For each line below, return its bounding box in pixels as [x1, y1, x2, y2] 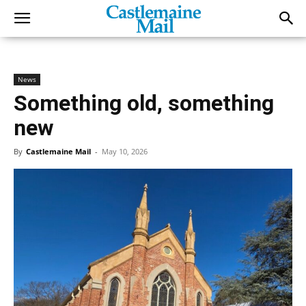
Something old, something [14, 90, 274, 116]
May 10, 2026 [102, 146, 148, 156]
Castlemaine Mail [26, 146, 91, 156]
